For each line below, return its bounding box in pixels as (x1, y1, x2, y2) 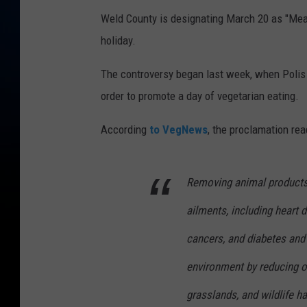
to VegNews (149, 122, 208, 136)
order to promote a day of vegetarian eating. (101, 88, 299, 103)
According (101, 122, 149, 136)
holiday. (101, 33, 136, 47)
